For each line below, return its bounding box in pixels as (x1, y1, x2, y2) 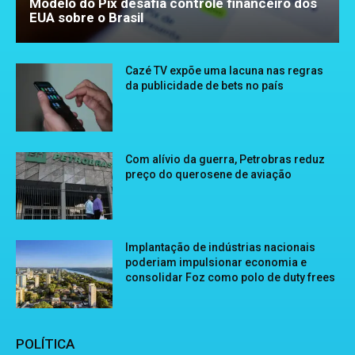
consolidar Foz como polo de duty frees (125, 271, 336, 284)
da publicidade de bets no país (125, 79, 284, 93)
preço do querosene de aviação (125, 167, 292, 181)
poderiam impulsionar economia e (125, 256, 307, 269)
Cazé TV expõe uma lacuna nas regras (125, 64, 324, 78)
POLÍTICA (16, 336, 74, 353)
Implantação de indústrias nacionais (125, 241, 316, 254)
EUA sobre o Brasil (29, 10, 143, 26)
